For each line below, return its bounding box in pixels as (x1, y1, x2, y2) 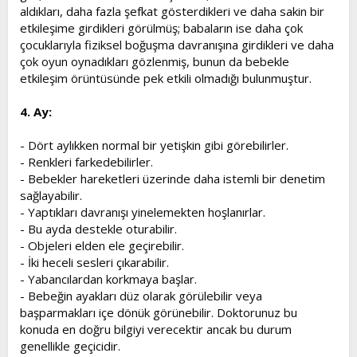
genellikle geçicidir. (20, 338, 120, 354)
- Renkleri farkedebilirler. (20, 154, 153, 170)
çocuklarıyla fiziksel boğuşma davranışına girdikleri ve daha (20, 37, 334, 53)
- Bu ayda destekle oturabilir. (20, 221, 177, 237)
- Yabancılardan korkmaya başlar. (20, 271, 197, 287)
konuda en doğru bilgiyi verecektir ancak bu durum (20, 321, 292, 337)
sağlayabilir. (20, 187, 82, 203)
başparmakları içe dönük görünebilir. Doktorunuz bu (20, 304, 297, 320)
